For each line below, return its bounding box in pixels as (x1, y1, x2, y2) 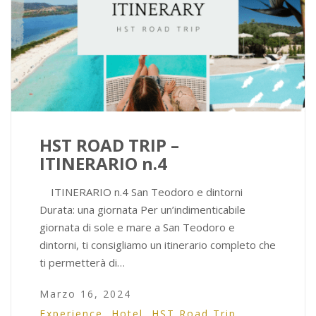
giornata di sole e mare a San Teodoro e (39, 220, 235, 235)
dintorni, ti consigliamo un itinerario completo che (39, 238, 276, 253)
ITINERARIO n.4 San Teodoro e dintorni (39, 185, 243, 200)
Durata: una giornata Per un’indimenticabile (39, 202, 245, 217)
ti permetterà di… (39, 255, 125, 270)
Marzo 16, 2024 (39, 287, 131, 301)
